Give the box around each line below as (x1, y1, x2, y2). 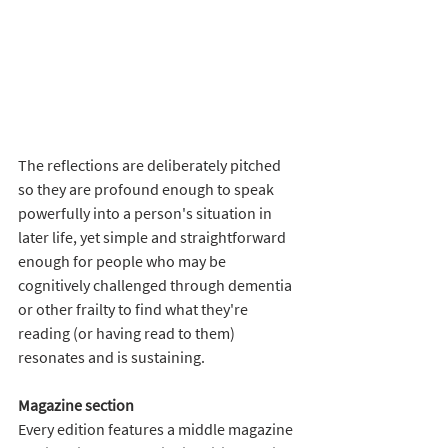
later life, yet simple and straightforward (18, 226, 289, 247)
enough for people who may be (18, 250, 229, 271)
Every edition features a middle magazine (18, 418, 296, 439)
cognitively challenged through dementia (18, 274, 295, 295)
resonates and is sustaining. (18, 346, 205, 367)
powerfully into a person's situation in (18, 202, 275, 223)
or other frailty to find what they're (18, 298, 251, 319)
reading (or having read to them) (18, 322, 238, 343)
